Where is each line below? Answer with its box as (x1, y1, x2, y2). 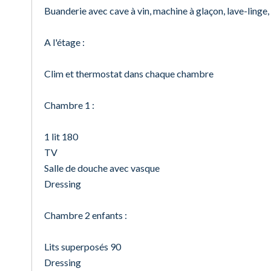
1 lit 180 (44, 131, 78, 142)
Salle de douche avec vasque (44, 162, 160, 174)
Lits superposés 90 (44, 241, 121, 252)
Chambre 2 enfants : (44, 209, 127, 221)
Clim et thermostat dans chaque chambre (44, 68, 214, 79)
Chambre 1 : (44, 99, 94, 111)
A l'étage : (44, 36, 85, 48)
